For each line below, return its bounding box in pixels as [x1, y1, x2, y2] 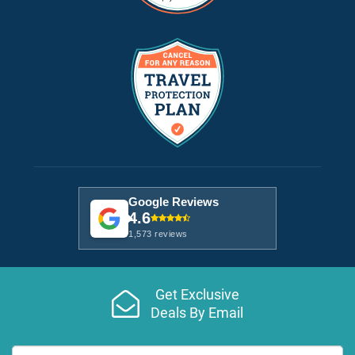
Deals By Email [151, 303, 243, 321]
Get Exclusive [155, 285, 239, 303]
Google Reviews [128, 195, 219, 208]
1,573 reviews [128, 229, 188, 239]
